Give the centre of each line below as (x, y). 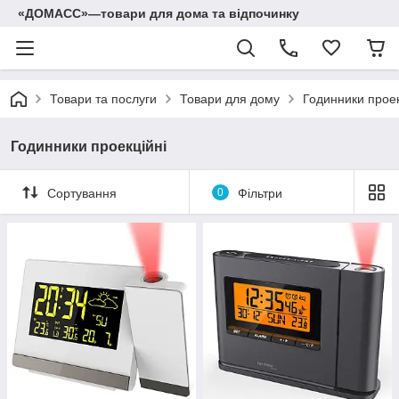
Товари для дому (230, 99)
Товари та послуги (103, 99)
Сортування (82, 193)
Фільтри (260, 193)
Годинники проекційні (89, 147)
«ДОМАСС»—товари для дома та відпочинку (159, 13)
